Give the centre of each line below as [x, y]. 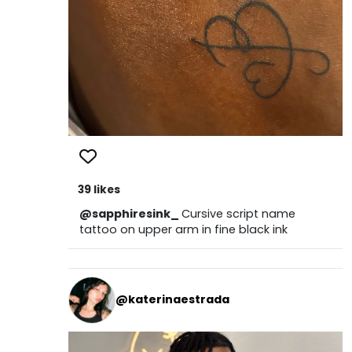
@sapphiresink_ [130, 213]
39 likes [99, 189]
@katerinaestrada [172, 299]
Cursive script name [238, 213]
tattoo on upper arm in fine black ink [183, 229]
